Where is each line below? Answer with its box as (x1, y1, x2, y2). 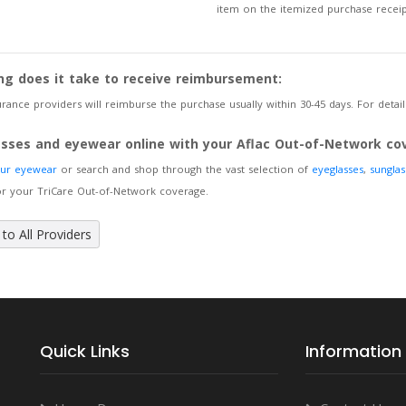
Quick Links (40, 340, 130, 362)
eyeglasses (311, 162, 363, 176)
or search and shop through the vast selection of (56, 162, 312, 176)
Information (304, 340, 401, 362)
